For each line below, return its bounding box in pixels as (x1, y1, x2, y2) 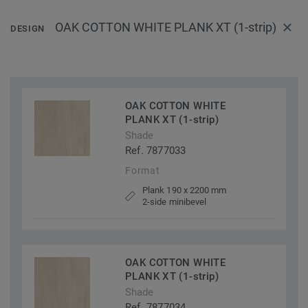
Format (125, 165, 160, 177)
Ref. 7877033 (125, 144, 186, 157)
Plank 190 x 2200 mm (142, 185, 227, 196)
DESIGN (10, 23, 45, 34)
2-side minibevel (142, 197, 207, 208)
